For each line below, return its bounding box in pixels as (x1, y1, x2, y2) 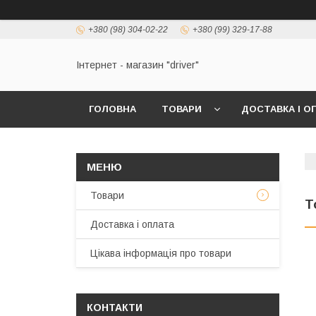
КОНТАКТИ (87, 302, 142, 313)
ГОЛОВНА (89, 104, 136, 114)
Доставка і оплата (90, 219, 174, 230)
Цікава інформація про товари (90, 248, 231, 259)
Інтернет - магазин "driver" (76, 59, 199, 71)
